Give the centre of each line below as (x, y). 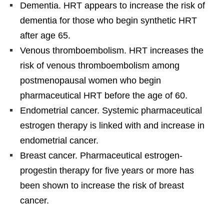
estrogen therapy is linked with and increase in (112, 125)
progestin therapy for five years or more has (107, 170)
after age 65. (45, 35)
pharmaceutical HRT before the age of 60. (104, 95)
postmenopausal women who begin (90, 80)
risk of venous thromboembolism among (100, 65)
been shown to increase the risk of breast (102, 185)
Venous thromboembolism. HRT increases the (112, 50)
